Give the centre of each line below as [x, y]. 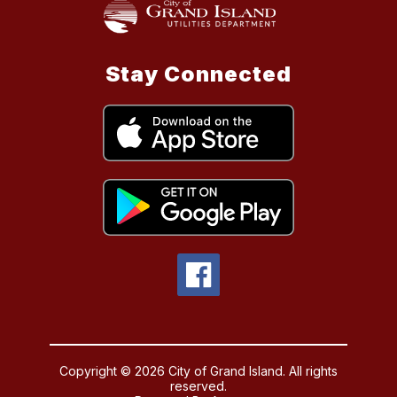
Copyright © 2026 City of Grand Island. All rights [198, 371]
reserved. [198, 386]
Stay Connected [198, 74]
